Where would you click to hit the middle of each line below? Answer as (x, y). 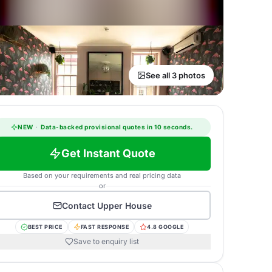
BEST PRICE (45, 227)
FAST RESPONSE (105, 227)
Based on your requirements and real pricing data (102, 175)
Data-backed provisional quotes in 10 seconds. (116, 127)
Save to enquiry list (106, 241)
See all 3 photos (175, 75)
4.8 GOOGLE (165, 227)
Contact (79, 205)
